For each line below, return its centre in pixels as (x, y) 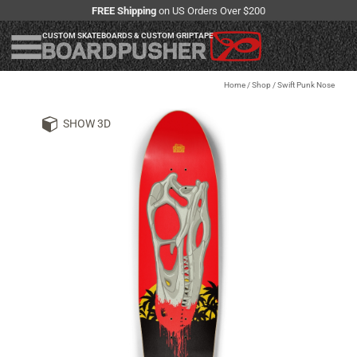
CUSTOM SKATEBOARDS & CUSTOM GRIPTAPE (128, 35)
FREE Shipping (124, 10)
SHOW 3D (86, 124)
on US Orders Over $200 (211, 10)
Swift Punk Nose (306, 85)
